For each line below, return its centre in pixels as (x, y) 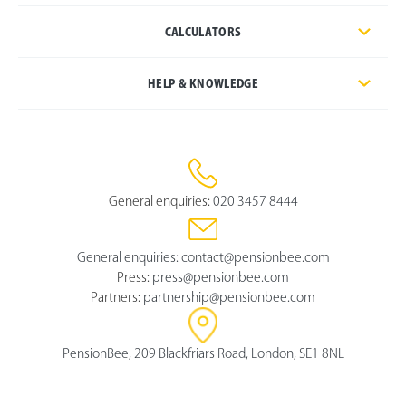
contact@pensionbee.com (255, 257)
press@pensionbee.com (221, 277)
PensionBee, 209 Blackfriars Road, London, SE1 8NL (203, 353)
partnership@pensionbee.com (229, 297)
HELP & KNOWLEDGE (203, 83)
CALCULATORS (203, 31)
